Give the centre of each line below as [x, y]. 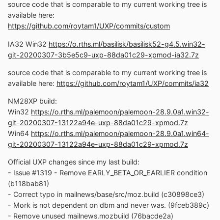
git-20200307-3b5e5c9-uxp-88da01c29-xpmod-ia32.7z [103, 55]
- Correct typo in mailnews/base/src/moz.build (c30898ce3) [106, 194]
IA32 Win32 [28, 44]
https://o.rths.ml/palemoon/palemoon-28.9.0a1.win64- [120, 134]
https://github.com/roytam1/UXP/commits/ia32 [133, 83]
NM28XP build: [32, 101]
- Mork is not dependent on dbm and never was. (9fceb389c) [109, 205]
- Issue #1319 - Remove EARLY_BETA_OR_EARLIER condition [108, 173]
